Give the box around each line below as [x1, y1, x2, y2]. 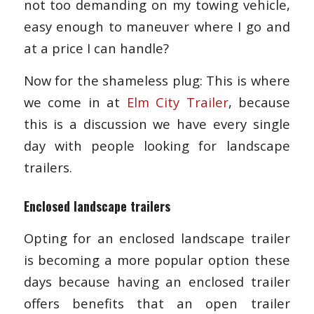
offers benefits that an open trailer [23, 294, 290, 312]
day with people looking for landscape [23, 137, 290, 155]
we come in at [23, 93, 127, 111]
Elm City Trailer [126, 93, 228, 111]
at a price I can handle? [23, 39, 169, 57]
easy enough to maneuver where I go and [23, 17, 290, 35]
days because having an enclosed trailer [23, 272, 290, 290]
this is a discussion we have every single [23, 115, 290, 133]
